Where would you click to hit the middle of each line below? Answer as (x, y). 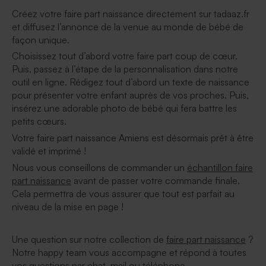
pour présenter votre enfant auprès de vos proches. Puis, (130, 95)
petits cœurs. (40, 121)
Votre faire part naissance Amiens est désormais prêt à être (133, 137)
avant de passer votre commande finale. (156, 180)
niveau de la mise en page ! (68, 206)
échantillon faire (220, 167)
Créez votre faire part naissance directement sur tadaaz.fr (131, 13)
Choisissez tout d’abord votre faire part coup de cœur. (125, 56)
